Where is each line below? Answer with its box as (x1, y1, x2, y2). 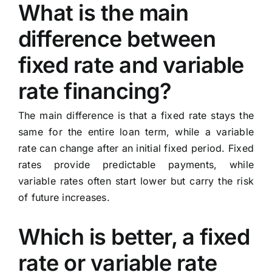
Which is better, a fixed (18, 223, 250, 251)
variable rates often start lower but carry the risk (18, 175, 254, 188)
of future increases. (18, 191, 110, 204)
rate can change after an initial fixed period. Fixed (18, 142, 254, 155)
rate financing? (18, 78, 172, 105)
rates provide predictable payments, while (18, 158, 254, 171)
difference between (18, 25, 216, 53)
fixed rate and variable (18, 52, 244, 79)
